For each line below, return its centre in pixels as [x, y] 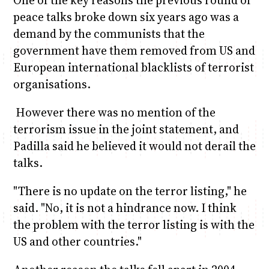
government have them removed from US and [134, 50]
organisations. [52, 84]
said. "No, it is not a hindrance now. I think [125, 207]
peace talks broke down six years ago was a [126, 17]
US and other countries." [77, 241]
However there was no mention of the [114, 112]
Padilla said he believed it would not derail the [134, 146]
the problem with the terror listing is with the [134, 224]
